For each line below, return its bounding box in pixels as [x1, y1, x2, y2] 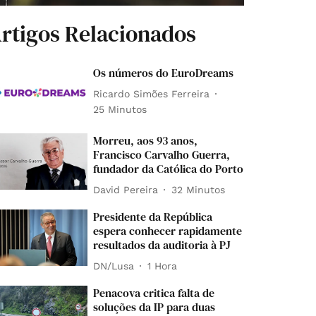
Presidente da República [93, 209, 213, 225]
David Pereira [93, 183, 159, 195]
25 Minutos [93, 104, 147, 116]
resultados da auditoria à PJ [93, 237, 231, 253]
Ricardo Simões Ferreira [93, 87, 210, 99]
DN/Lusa [93, 260, 135, 272]
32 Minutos [171, 183, 226, 195]
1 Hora [147, 260, 178, 272]
